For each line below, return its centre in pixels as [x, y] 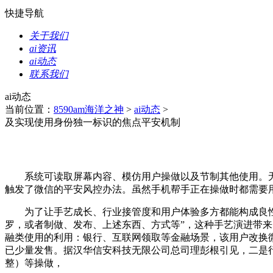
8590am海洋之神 [89, 109]
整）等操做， [34, 263]
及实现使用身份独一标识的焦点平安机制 [93, 122]
